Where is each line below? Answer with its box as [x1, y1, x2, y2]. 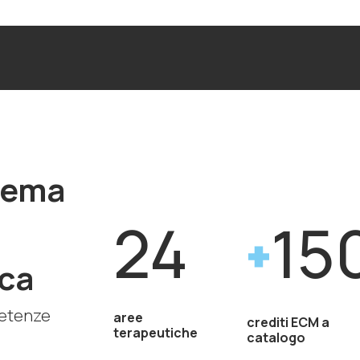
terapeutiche [113, 323, 198, 342]
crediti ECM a [247, 313, 330, 331]
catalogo [247, 328, 306, 346]
